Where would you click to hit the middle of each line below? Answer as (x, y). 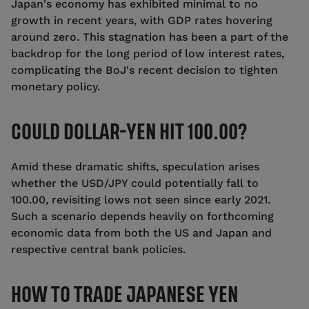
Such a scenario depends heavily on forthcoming (142, 217)
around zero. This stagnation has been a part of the (150, 37)
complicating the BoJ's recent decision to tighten (144, 70)
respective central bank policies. (98, 250)
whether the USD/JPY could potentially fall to (135, 183)
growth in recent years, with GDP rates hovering (142, 21)
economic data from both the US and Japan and (141, 233)
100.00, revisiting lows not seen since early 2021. (141, 200)
